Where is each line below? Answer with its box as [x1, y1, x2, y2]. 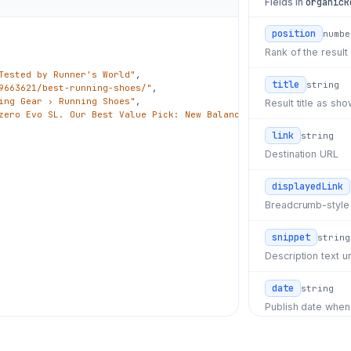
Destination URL [264, 148, 339, 160]
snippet [271, 231, 310, 244]
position [271, 27, 316, 40]
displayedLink [271, 180, 343, 193]
